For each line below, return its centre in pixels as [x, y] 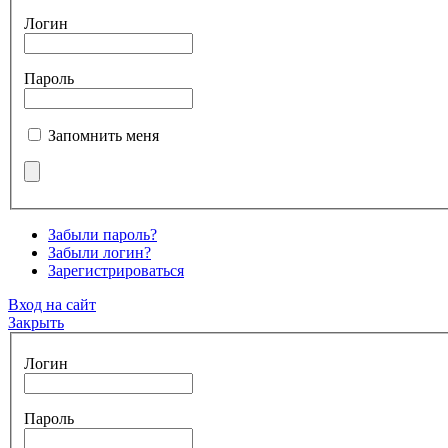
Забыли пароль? [102, 234]
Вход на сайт [52, 304]
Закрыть [36, 322]
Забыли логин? [99, 252]
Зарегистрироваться [116, 270]
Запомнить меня [103, 135]
